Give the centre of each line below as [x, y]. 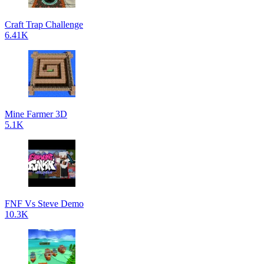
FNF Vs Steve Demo [44, 204]
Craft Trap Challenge [44, 24]
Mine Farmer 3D [36, 114]
